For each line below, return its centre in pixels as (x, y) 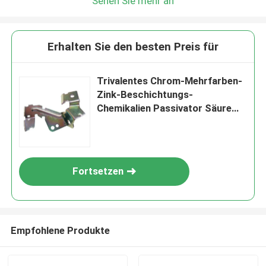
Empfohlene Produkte (60, 230)
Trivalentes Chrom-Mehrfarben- (170, 81)
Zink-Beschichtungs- (145, 95)
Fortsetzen (98, 171)
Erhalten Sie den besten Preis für (133, 47)
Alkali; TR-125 (130, 122)
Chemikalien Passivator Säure (164, 108)
